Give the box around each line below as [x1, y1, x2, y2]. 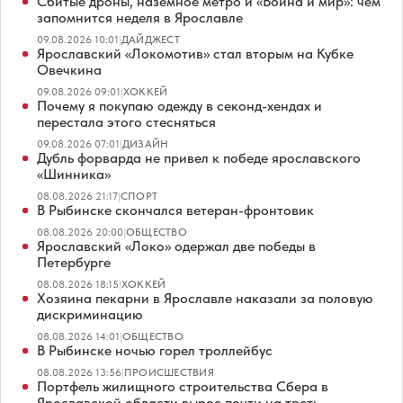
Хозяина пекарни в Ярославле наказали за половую [37, 289, 373, 307]
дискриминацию [37, 305, 143, 323]
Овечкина [37, 60, 102, 78]
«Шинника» [37, 165, 111, 183]
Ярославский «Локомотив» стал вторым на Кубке [37, 44, 354, 62]
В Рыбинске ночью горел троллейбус [37, 341, 273, 359]
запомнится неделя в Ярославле [37, 8, 243, 26]
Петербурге [37, 253, 111, 271]
